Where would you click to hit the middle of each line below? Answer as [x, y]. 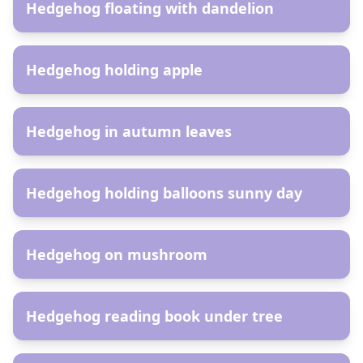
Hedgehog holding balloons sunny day [164, 193]
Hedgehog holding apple [114, 70]
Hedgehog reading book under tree [154, 316]
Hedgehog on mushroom [117, 254]
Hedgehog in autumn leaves [129, 131]
